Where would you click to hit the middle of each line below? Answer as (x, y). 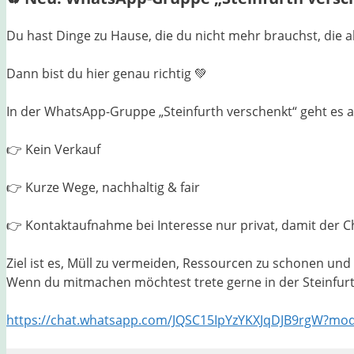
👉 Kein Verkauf (53, 150)
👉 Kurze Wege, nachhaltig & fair (103, 188)
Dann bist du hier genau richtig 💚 (107, 74)
